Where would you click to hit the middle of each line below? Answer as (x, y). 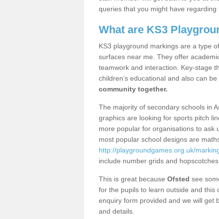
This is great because (133, 179)
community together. (133, 89)
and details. (118, 211)
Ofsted (178, 179)
